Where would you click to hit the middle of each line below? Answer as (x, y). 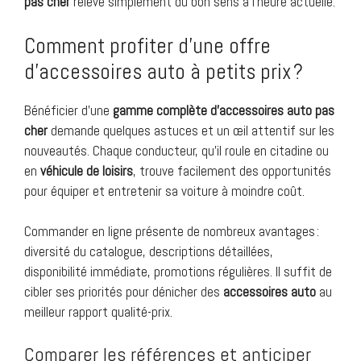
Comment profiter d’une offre (147, 46)
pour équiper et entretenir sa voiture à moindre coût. (164, 191)
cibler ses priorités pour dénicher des (124, 292)
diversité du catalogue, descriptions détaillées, (149, 252)
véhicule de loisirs (87, 170)
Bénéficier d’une (68, 110)
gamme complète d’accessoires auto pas (224, 110)
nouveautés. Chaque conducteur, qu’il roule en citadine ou (176, 150)
